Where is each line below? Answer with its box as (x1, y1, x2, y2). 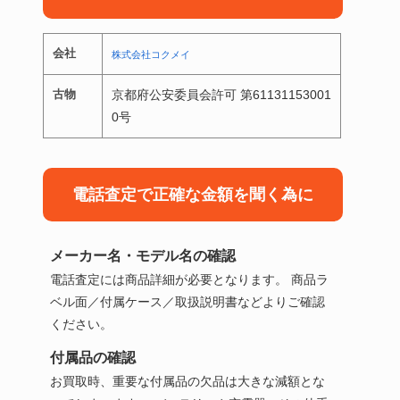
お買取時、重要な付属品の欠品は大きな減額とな (50, 373, 325, 388)
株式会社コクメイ (112, 49, 190, 61)
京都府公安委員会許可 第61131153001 (112, 87, 331, 103)
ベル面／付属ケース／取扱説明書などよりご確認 (50, 294, 325, 309)
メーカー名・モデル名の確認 (50, 246, 236, 263)
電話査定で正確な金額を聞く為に (72, 185, 313, 204)
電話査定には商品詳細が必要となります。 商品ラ (50, 271, 329, 287)
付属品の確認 (50, 348, 136, 365)
